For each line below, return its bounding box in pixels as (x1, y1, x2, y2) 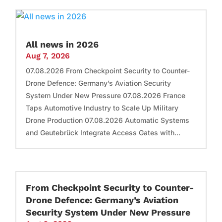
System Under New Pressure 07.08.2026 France (26, 91, 186, 100)
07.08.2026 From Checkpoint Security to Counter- (26, 66, 190, 75)
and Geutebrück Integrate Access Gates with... (26, 128, 181, 137)
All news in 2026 (26, 39, 99, 50)
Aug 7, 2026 (26, 51, 70, 60)
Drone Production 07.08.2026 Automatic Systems (26, 115, 190, 124)
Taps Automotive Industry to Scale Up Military (26, 103, 179, 112)
